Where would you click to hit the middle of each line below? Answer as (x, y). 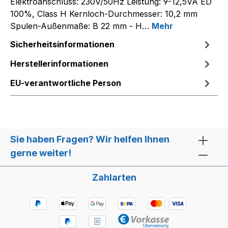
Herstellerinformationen (59, 64)
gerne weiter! (41, 153)
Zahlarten (114, 178)
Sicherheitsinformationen (62, 44)
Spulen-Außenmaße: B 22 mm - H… (81, 26)
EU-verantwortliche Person (66, 83)
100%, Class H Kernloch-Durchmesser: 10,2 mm (104, 14)
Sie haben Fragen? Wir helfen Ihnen (90, 139)
